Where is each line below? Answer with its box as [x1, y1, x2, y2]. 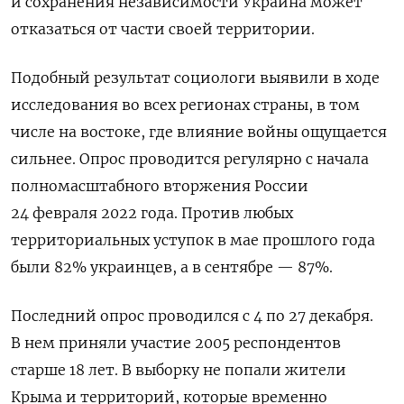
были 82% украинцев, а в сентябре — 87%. [11, 257, 333, 276]
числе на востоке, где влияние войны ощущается [11, 122, 387, 141]
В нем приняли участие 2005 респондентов [11, 333, 341, 352]
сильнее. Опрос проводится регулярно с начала [11, 149, 369, 168]
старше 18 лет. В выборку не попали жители [11, 360, 346, 379]
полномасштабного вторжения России [11, 176, 308, 195]
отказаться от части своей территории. [11, 19, 315, 38]
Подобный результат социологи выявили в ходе [11, 68, 380, 87]
